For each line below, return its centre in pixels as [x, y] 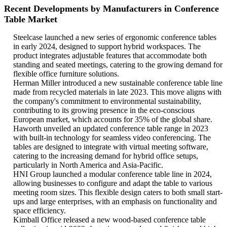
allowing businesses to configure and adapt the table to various [113, 183]
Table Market [32, 20]
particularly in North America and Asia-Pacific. [88, 165]
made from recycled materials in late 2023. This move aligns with [117, 92]
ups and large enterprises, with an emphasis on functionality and [115, 202]
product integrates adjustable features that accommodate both [110, 56]
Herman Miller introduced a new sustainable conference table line [118, 83]
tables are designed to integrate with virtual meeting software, [111, 147]
